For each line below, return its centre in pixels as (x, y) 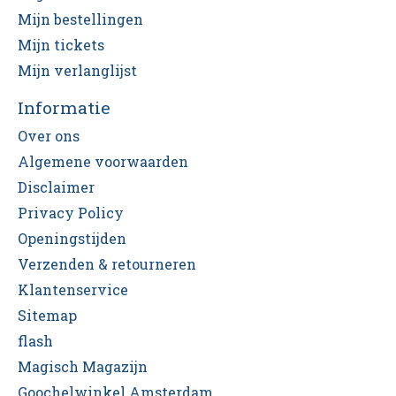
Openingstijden (72, 238)
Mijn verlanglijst (77, 70)
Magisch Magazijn (83, 366)
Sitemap (47, 315)
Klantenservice (73, 289)
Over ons (49, 135)
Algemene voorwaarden (103, 161)
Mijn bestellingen (80, 19)
